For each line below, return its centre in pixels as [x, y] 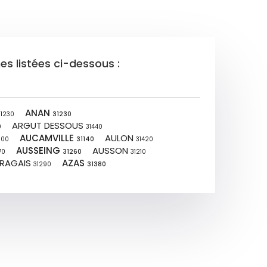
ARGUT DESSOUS [49, 125]
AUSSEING [39, 150]
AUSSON [111, 150]
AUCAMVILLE [48, 138]
